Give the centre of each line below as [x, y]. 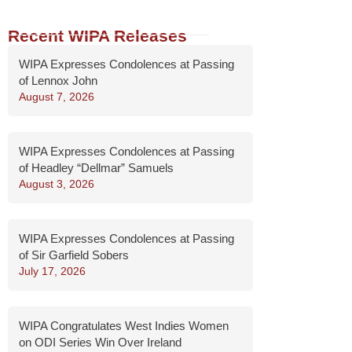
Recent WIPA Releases [97, 36]
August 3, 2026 [56, 184]
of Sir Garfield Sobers [73, 255]
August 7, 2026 [56, 97]
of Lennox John [58, 81]
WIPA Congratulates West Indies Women [123, 326]
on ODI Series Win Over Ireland [100, 342]
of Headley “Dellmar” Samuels [96, 168]
